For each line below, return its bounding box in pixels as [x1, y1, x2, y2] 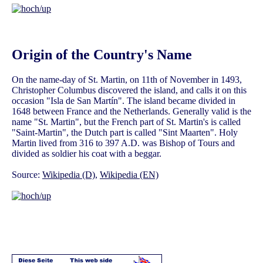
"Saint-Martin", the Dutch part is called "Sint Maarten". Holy [12, 127, 238, 137]
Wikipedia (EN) [100, 169, 159, 180]
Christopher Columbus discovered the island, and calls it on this [12, 85, 247, 95]
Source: [12, 169, 42, 180]
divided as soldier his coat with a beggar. [12, 148, 161, 159]
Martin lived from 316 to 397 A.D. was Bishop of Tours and [12, 137, 235, 148]
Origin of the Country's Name [12, 46, 192, 62]
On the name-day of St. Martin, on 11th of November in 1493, [12, 74, 242, 85]
